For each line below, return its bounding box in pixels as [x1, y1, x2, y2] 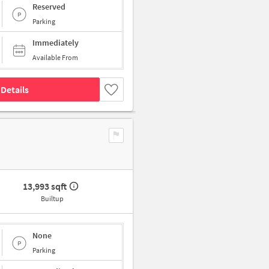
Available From [32, 53, 78, 62]
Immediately [32, 37, 79, 49]
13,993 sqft [23, 180, 67, 193]
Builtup [40, 194, 64, 204]
